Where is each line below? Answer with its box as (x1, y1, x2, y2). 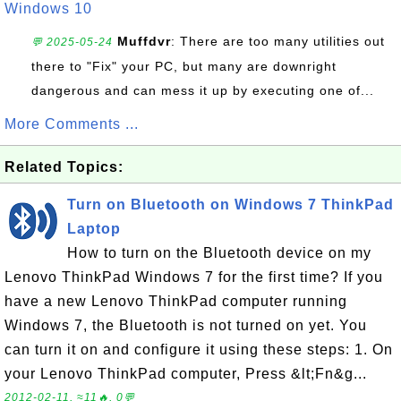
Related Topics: (4, 159, 124, 175)
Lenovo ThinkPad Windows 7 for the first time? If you (4, 269, 383, 285)
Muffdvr (117, 34, 171, 48)
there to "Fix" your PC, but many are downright (31, 59, 337, 73)
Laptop (67, 221, 121, 236)
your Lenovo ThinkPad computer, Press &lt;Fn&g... (4, 366, 367, 381)
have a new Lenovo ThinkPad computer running (4, 294, 347, 309)
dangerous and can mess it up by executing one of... (31, 83, 374, 98)
